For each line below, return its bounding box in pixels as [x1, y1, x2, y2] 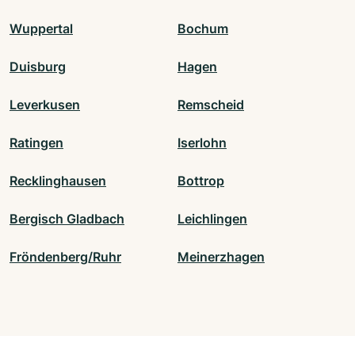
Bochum [177, 20, 228, 36]
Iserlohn [177, 134, 227, 151]
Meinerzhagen [177, 248, 265, 265]
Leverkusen [10, 96, 80, 113]
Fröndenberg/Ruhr [10, 248, 121, 265]
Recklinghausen [10, 172, 106, 189]
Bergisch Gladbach [10, 210, 124, 227]
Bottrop [177, 172, 224, 189]
